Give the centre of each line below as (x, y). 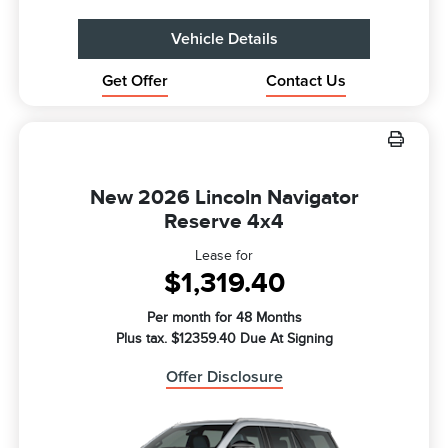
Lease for (224, 255)
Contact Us (306, 80)
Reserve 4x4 (224, 220)
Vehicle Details (224, 38)
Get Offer (134, 80)
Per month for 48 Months (224, 317)
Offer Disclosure (224, 376)
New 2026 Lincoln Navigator (224, 196)
